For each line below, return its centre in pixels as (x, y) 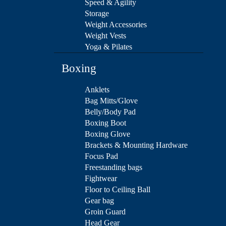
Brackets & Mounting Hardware (136, 145)
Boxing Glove (107, 134)
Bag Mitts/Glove (111, 101)
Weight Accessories (116, 25)
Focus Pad (101, 156)
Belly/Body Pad (110, 112)
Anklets (97, 90)
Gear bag (99, 201)
